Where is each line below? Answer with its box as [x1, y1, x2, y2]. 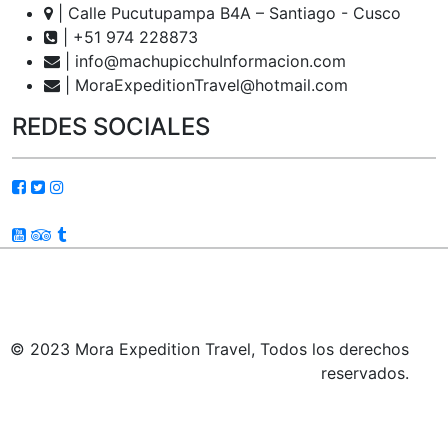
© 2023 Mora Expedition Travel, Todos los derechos [10, 339, 409, 359]
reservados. [321, 363, 409, 383]
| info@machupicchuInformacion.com [60, 51, 346, 71]
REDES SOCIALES [12, 112, 210, 141]
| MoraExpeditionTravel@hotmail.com [60, 75, 348, 95]
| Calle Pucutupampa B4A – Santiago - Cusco [53, 3, 401, 23]
